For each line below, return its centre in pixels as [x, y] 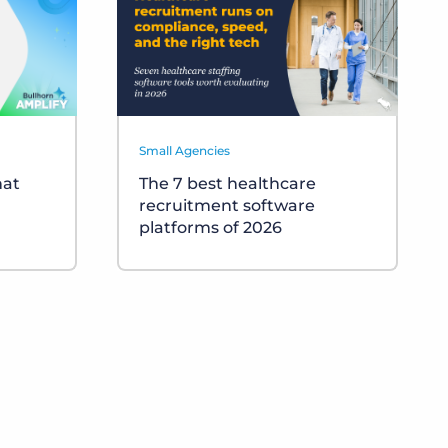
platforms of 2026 [210, 228]
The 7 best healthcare [227, 184]
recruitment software [227, 206]
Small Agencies [184, 151]
